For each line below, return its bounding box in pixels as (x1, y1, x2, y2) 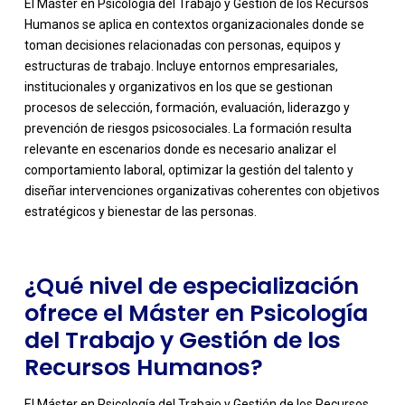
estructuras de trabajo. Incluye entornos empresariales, (24, 59, 338, 74)
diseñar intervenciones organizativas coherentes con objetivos (24, 184, 380, 199)
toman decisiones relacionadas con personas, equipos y (24, 38, 341, 53)
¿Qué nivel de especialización (24, 270, 359, 303)
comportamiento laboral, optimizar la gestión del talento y (24, 163, 353, 178)
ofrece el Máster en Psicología (24, 297, 368, 330)
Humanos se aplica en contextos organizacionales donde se (24, 17, 364, 33)
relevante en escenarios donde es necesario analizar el (24, 142, 336, 157)
